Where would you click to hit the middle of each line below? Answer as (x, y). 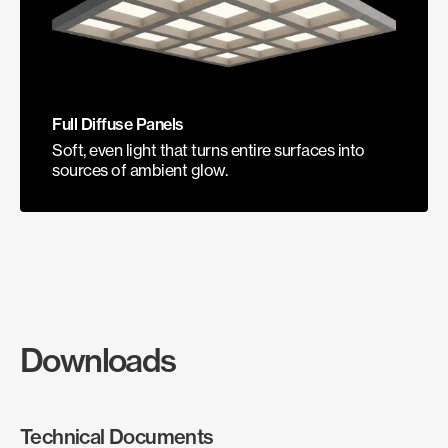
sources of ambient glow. (140, 169)
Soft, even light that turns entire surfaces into (208, 149)
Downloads (98, 359)
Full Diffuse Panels (118, 123)
